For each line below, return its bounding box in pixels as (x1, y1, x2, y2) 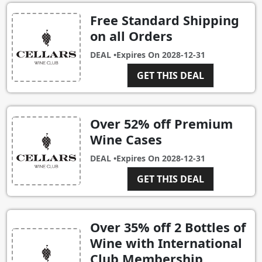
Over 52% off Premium (90, 115, 233, 132)
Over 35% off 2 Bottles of (90, 218, 246, 236)
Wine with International (90, 234, 242, 251)
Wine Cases (90, 130, 162, 148)
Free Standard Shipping (90, 11, 239, 29)
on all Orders (90, 27, 173, 44)
